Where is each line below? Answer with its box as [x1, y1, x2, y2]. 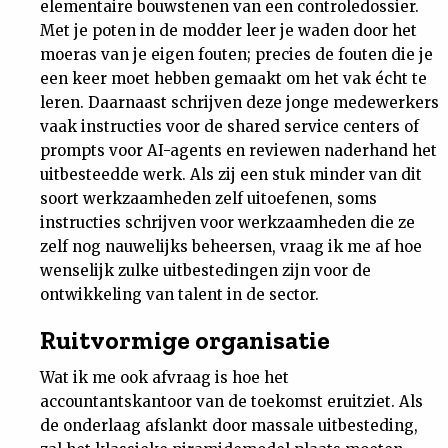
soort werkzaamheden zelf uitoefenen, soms [40, 189, 377, 208]
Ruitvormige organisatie [40, 325, 330, 355]
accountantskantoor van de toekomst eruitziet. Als [40, 392, 423, 411]
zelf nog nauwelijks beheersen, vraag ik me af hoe [40, 237, 422, 256]
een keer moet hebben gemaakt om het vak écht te [40, 69, 427, 88]
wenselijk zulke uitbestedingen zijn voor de [40, 261, 371, 280]
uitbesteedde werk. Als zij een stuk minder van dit [40, 165, 422, 184]
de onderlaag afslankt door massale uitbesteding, [40, 416, 418, 435]
